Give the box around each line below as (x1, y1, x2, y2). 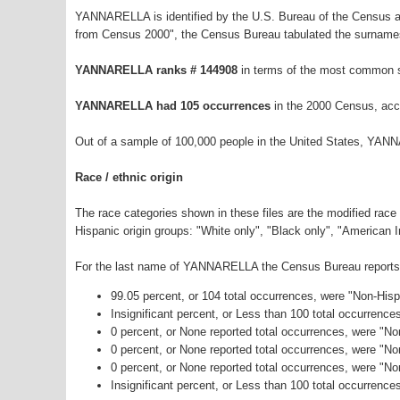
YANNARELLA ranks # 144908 (75, 63, 241, 78)
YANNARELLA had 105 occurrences (75, 99, 271, 113)
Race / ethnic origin (75, 171, 183, 185)
